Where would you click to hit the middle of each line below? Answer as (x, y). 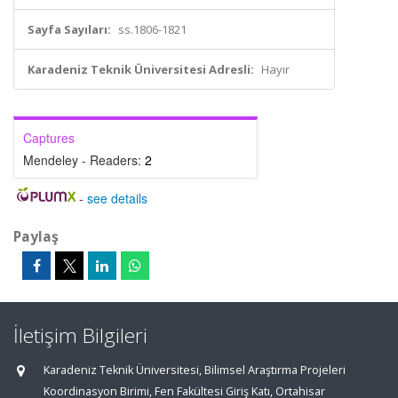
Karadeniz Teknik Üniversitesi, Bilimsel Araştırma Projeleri (195, 370)
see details (117, 198)
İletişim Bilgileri (80, 335)
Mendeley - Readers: (84, 160)
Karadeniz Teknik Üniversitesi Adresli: (141, 69)
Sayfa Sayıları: (69, 29)
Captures (49, 138)
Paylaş (36, 236)
